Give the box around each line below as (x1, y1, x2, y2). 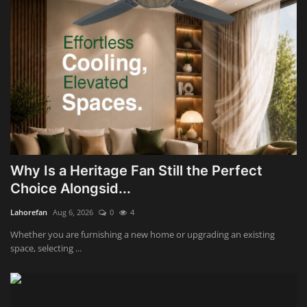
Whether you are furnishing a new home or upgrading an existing (10, 228, 275, 241)
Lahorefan (10, 206, 47, 217)
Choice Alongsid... (10, 180, 131, 197)
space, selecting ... (10, 241, 82, 254)
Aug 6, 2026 (53, 206, 93, 217)
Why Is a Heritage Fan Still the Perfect (10, 162, 262, 179)
